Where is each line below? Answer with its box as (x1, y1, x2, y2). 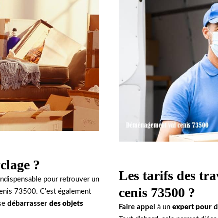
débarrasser (7, 200, 49, 207)
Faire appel (119, 203, 155, 211)
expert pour (172, 203, 212, 211)
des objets (49, 200, 83, 207)
